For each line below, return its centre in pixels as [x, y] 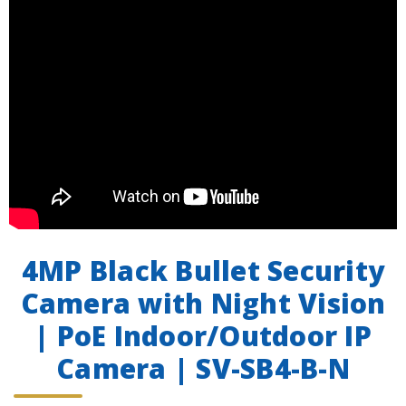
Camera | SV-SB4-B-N [203, 368]
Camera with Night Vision [203, 303]
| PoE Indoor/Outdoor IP [203, 335]
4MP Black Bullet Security [203, 270]
